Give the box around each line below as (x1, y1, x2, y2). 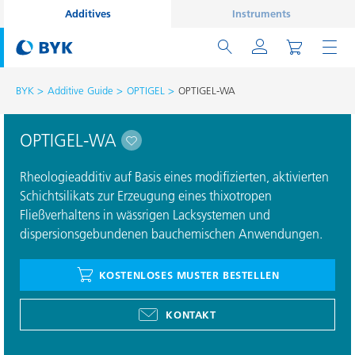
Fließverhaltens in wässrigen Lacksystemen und (20, 207, 270, 223)
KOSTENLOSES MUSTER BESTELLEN (98, 268, 280, 281)
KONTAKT (166, 307, 216, 321)
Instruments (231, 7, 291, 20)
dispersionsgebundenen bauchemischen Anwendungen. (20, 226, 323, 242)
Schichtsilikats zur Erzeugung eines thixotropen (20, 188, 272, 204)
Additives (64, 7, 111, 20)
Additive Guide (48, 84, 113, 97)
